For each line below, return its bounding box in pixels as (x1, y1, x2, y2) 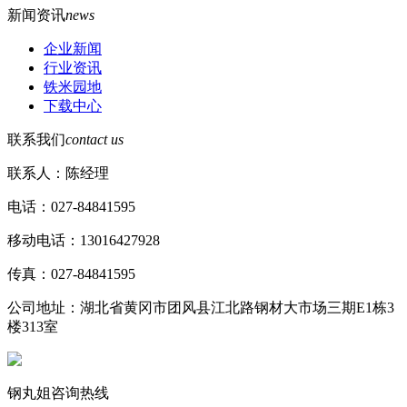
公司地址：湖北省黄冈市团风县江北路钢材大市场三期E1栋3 (7, 299, 394, 315)
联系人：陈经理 (7, 164, 109, 181)
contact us (65, 131, 124, 147)
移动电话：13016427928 (7, 232, 160, 248)
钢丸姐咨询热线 (7, 384, 109, 401)
